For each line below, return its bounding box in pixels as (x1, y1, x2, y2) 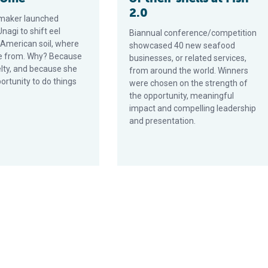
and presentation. (129, 116, 196, 126)
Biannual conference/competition (129, 28, 257, 38)
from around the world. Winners (129, 66, 249, 75)
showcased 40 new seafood (129, 41, 236, 50)
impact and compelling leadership (129, 103, 257, 113)
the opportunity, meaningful (129, 91, 234, 100)
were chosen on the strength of (129, 78, 248, 88)
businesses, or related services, (129, 53, 247, 63)
